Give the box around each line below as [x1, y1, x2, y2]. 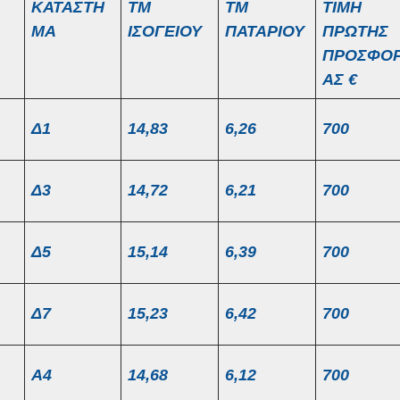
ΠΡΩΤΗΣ [322, 22, 388, 40]
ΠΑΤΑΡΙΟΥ [225, 22, 304, 40]
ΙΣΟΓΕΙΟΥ [128, 22, 202, 40]
